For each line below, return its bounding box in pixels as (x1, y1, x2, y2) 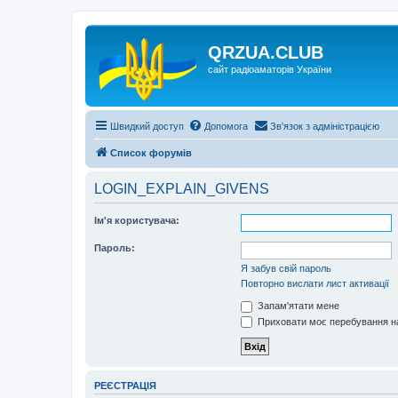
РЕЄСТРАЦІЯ (94, 380, 156, 392)
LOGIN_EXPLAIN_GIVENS (94, 181, 269, 196)
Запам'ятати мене (255, 300, 339, 311)
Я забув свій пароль (241, 263, 331, 274)
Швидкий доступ (110, 121, 184, 131)
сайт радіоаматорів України (208, 64, 331, 75)
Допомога (204, 121, 248, 131)
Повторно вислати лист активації (241, 278, 389, 289)
